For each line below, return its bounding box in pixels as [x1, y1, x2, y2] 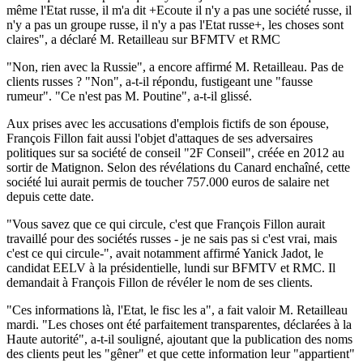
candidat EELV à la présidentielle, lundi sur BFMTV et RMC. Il [6, 260, 335, 275]
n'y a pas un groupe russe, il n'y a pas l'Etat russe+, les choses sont [6, 17, 344, 32]
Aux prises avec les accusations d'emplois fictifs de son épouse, [6, 116, 329, 130]
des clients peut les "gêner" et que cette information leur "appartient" [6, 346, 355, 361]
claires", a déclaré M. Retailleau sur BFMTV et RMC [6, 32, 280, 46]
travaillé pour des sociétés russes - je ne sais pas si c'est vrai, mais [6, 231, 337, 246]
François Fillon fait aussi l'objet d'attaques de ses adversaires [6, 130, 313, 145]
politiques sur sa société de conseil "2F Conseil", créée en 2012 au [6, 145, 344, 160]
